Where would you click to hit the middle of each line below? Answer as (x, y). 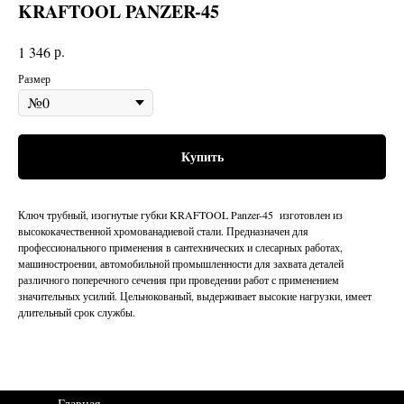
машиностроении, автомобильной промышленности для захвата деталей (181, 264)
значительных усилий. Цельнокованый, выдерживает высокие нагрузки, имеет (195, 296)
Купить (202, 157)
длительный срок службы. (77, 312)
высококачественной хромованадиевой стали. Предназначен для (163, 231)
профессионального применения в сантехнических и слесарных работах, (180, 248)
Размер (34, 79)
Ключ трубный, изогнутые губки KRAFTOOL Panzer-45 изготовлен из (180, 215)
